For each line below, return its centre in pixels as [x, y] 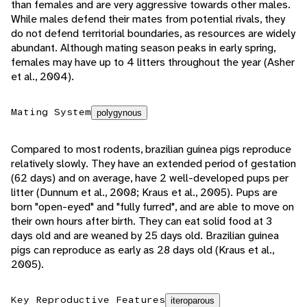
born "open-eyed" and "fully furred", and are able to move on [152, 207]
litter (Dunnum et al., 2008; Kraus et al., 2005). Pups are [144, 193]
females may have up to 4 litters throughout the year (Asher [153, 62]
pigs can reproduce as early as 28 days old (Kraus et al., [143, 250]
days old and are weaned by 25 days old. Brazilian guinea [145, 236]
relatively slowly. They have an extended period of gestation [153, 164]
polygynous [119, 113]
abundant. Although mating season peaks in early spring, [143, 48]
